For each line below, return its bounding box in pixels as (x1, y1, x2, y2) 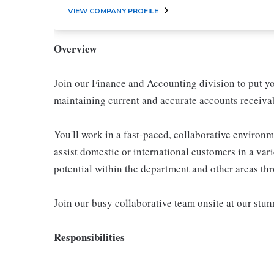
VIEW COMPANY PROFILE (68, 6, 158, 16)
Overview (54, 41, 97, 56)
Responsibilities (54, 229, 125, 245)
